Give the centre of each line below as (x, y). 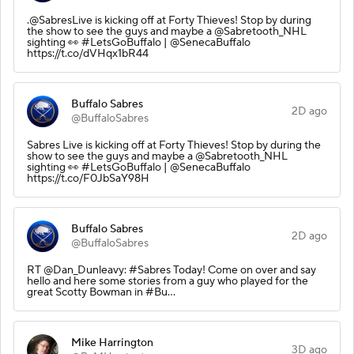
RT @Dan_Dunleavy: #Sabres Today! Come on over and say (171, 270)
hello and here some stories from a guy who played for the (168, 281)
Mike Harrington (112, 343)
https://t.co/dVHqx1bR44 (88, 53)
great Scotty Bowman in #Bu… (101, 292)
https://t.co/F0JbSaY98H (88, 178)
